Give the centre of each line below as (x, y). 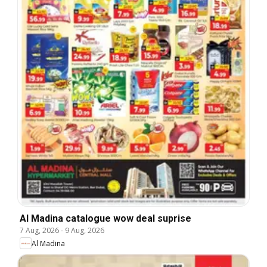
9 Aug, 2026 (85, 231)
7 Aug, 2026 (39, 231)
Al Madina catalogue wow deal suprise (105, 219)
